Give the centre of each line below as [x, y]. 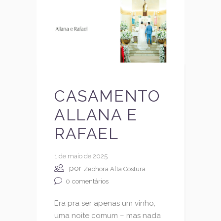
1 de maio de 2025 [81, 156]
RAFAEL [87, 134]
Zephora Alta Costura [114, 169]
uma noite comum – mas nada [108, 215]
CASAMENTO [108, 96]
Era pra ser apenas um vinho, [105, 203]
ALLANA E [96, 115]
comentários [90, 181]
